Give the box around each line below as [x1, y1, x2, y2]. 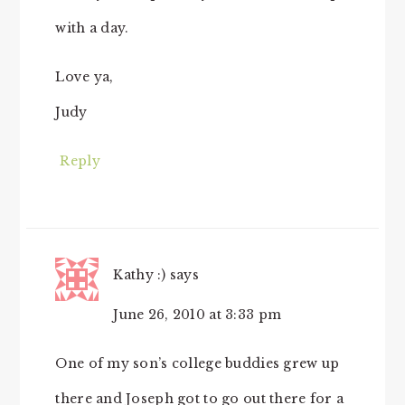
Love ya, [55, 68, 114, 85]
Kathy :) [113, 266, 166, 283]
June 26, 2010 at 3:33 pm [113, 306, 282, 323]
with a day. [55, 19, 129, 36]
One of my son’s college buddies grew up [55, 354, 340, 372]
